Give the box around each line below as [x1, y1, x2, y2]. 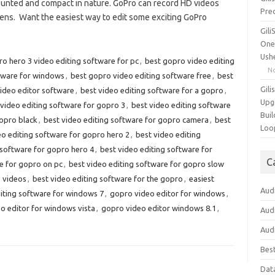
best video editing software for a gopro [80, 86, 223, 95]
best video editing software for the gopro [32, 174, 183, 183]
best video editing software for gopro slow [68, 160, 224, 168]
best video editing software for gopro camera [43, 115, 209, 124]
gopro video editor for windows [109, 189, 225, 198]
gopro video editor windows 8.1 [101, 204, 216, 212]
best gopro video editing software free [70, 71, 211, 80]
